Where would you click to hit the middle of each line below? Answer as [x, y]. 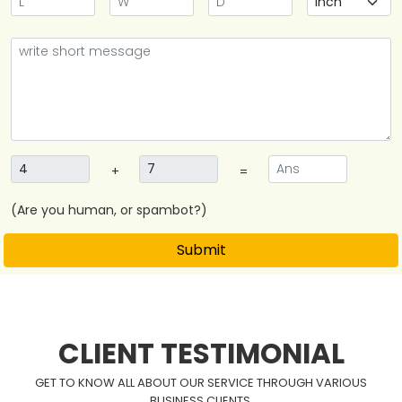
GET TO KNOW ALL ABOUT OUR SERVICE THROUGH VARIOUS [201, 383]
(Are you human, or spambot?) [109, 210]
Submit [201, 250]
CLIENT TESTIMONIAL [201, 354]
